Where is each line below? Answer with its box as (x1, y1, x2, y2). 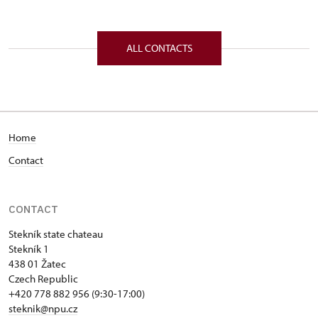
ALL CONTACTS (126, 41, 192, 55)
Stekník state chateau (9, 227, 103, 241)
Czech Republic (9, 272, 78, 285)
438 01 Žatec (9, 257, 66, 270)
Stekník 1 (9, 242, 49, 256)
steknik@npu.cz (9, 302, 77, 315)
